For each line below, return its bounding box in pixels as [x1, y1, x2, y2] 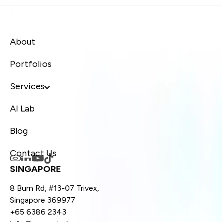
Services [10, 81, 45, 92]
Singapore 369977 [10, 195, 75, 205]
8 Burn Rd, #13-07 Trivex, [10, 183, 99, 193]
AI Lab [10, 103, 35, 114]
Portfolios [10, 58, 52, 70]
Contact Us [10, 148, 56, 159]
